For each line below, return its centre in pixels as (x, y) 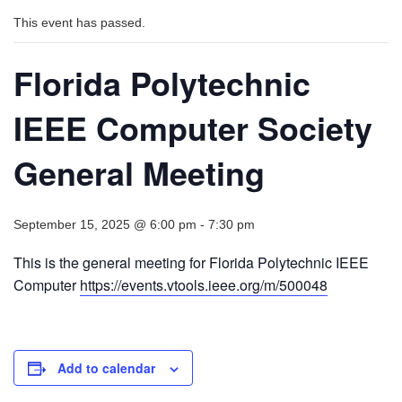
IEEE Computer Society (193, 128)
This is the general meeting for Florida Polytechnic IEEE (191, 263)
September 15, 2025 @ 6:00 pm (105, 225)
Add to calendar (106, 368)
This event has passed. (79, 23)
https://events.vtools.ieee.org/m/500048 (204, 285)
